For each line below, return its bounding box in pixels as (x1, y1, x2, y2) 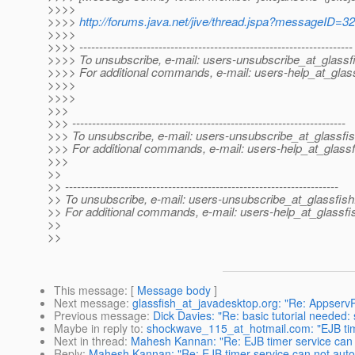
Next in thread (54, 333, 124, 349)
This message (54, 282, 124, 299)
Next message (54, 295, 126, 311)
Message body (137, 282, 211, 299)
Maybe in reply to (54, 320, 140, 337)
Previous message (54, 307, 147, 324)
